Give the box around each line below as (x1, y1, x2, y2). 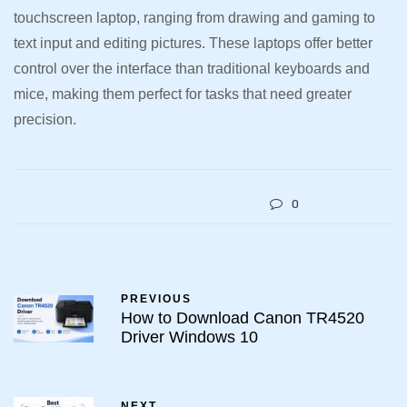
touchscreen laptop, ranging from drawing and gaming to (14, 9, 375, 25)
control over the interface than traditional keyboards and (14, 60, 370, 76)
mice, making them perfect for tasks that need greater (14, 85, 352, 102)
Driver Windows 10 (121, 328, 258, 347)
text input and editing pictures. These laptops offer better (14, 35, 372, 51)
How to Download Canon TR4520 (121, 309, 364, 328)
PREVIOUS (121, 293, 192, 306)
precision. (14, 111, 76, 127)
